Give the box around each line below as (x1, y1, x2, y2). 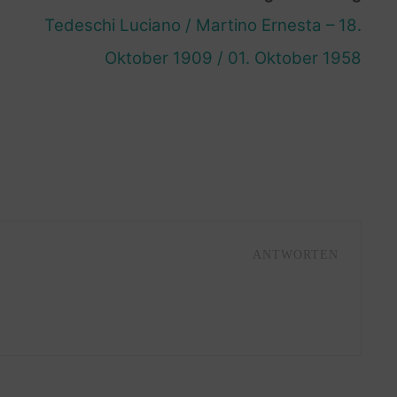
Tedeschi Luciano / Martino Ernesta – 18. (43, 14, 362, 35)
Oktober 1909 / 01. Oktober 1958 (104, 47, 362, 68)
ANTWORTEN (252, 247, 339, 262)
